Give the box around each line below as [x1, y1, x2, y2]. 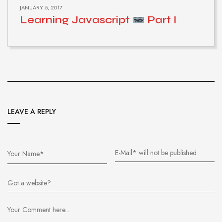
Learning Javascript [20, 13, 132, 27]
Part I [145, 13, 177, 27]
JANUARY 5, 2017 [20, 3, 62, 12]
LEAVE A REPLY [7, 107, 56, 117]
